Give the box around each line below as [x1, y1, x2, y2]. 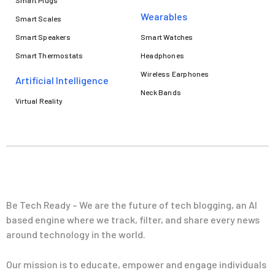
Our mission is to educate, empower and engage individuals [6, 258, 266, 270]
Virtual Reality [15, 96, 63, 105]
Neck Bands [141, 88, 181, 96]
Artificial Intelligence [15, 74, 109, 86]
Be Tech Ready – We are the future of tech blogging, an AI [6, 199, 257, 211]
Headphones [141, 51, 184, 60]
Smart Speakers [15, 33, 71, 41]
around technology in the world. [6, 228, 145, 240]
